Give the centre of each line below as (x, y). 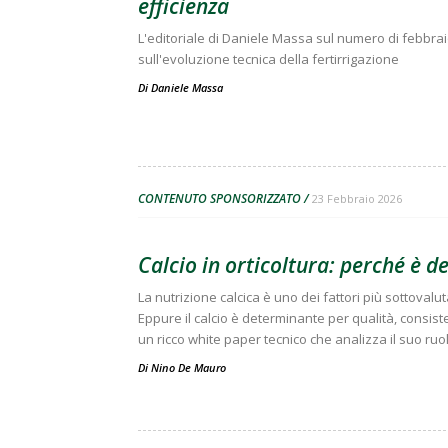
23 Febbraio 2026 (357, 198)
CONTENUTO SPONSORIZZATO (219, 198)
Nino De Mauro (188, 367)
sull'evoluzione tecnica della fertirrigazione (268, 58)
